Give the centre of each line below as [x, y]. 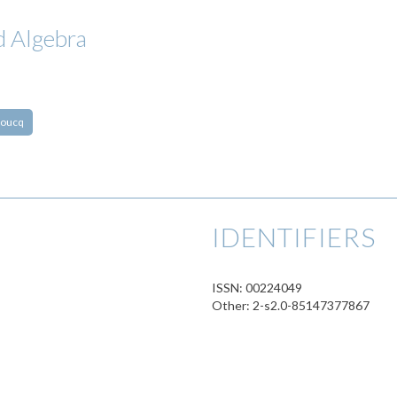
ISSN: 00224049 [257, 288]
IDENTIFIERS [294, 237]
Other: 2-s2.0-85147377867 [291, 305]
